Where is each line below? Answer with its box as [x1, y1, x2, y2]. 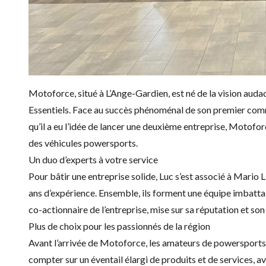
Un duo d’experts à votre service [28, 153, 158, 165]
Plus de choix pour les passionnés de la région [28, 220, 210, 232]
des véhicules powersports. [28, 137, 138, 148]
